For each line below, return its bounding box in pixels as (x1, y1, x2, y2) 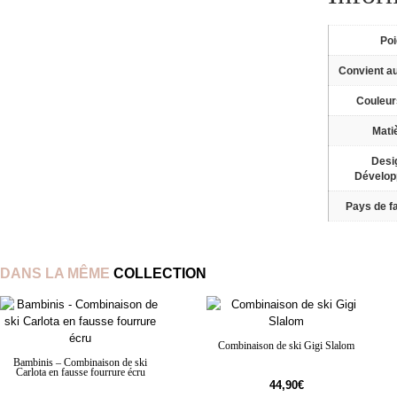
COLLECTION (113, 265, 206, 281)
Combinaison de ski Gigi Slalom (218, 339, 355, 352)
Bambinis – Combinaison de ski (13, 356, 148, 369)
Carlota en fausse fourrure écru (15, 366, 145, 378)
